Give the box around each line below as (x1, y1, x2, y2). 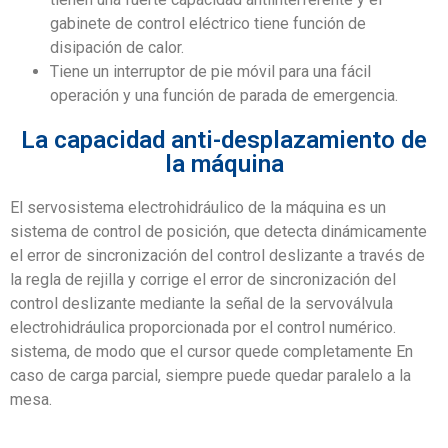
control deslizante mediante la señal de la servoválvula (10, 293, 393, 313)
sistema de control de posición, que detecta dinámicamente (10, 221, 427, 241)
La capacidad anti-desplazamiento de (21, 125, 427, 154)
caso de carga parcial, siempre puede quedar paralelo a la (10, 365, 411, 385)
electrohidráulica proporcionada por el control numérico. (10, 317, 396, 337)
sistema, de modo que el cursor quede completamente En (10, 341, 413, 361)
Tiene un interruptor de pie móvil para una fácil (50, 61, 371, 81)
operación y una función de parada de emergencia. (50, 85, 398, 105)
